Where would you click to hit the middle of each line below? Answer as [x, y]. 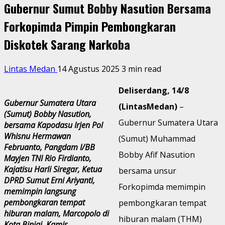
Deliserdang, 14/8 [154, 90]
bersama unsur [147, 171]
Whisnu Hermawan [37, 136]
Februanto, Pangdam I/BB [49, 147]
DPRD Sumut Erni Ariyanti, [49, 180]
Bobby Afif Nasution [157, 154]
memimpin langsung [40, 191]
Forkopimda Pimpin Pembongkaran [90, 26]
